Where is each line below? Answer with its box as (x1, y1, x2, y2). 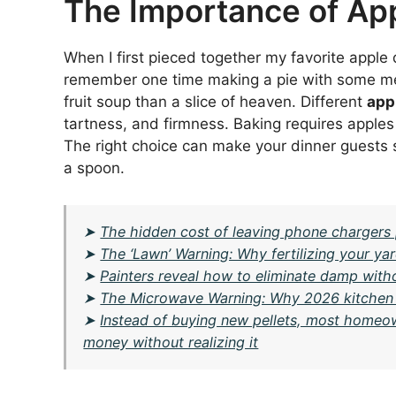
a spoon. (64, 159, 125, 178)
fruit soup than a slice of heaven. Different (64, 93, 367, 111)
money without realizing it (83, 332, 259, 351)
